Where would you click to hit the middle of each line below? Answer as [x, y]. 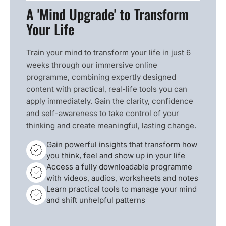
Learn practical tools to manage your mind [122, 189]
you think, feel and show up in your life [116, 156]
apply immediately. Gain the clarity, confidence [110, 101]
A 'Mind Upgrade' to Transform [107, 14]
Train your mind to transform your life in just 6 [108, 53]
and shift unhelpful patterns [96, 200]
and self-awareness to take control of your [103, 113]
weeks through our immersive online [92, 65]
